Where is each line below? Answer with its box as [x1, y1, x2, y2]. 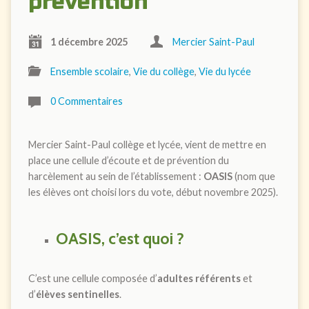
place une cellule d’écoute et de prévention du [28, 154, 229, 166]
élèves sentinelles [35, 288, 119, 300]
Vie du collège [132, 65, 195, 77]
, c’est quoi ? [101, 228, 184, 248]
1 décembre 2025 [50, 35, 128, 48]
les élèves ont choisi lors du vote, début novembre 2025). [28, 186, 278, 198]
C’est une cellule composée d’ [28, 272, 157, 284]
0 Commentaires [50, 94, 123, 107]
